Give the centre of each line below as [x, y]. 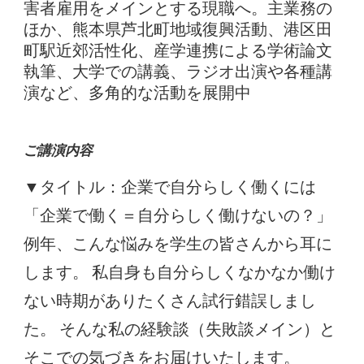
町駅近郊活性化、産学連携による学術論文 [178, 50]
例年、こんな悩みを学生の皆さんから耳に [178, 243]
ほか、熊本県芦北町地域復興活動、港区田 [178, 29]
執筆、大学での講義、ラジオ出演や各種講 [178, 71]
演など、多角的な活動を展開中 [137, 92]
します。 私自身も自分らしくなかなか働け [180, 272]
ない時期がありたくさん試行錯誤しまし [170, 300]
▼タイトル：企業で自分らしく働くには [170, 186]
